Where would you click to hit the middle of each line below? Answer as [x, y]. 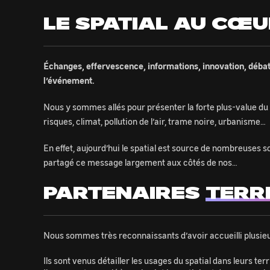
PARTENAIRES [124, 192]
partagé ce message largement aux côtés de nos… [140, 162]
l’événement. [69, 80]
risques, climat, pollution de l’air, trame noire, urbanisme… [156, 121]
